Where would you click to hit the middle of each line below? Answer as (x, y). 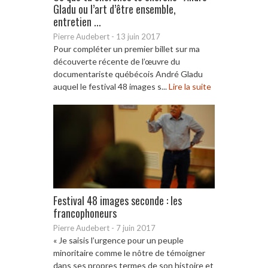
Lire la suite (190, 86)
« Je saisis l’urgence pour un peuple (118, 240)
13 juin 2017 (138, 36)
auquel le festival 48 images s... (111, 86)
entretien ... (77, 21)
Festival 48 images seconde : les (118, 200)
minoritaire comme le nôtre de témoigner (129, 252)
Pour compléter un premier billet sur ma (127, 48)
